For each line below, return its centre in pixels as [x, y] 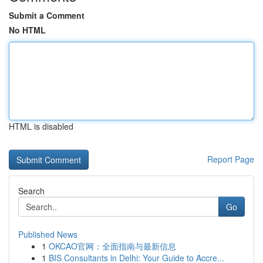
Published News [48, 234]
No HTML [27, 30]
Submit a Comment [47, 15]
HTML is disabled [41, 126]
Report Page [231, 159]
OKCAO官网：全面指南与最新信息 [112, 246]
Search [31, 191]
